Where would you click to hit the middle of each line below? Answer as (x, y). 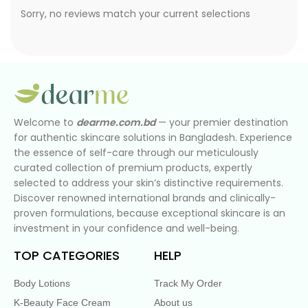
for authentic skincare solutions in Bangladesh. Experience (153, 137)
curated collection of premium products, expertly (133, 167)
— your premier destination (222, 122)
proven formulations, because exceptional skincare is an (150, 213)
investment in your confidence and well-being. (126, 228)
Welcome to (45, 122)
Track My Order (188, 283)
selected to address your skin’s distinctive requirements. (148, 183)
